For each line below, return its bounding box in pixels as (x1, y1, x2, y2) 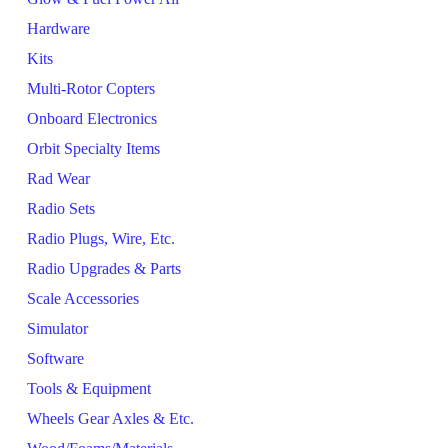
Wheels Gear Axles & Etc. (27, 410, 194, 427)
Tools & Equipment (27, 380, 151, 397)
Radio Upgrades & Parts (27, 260, 181, 277)
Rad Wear (27, 170, 90, 187)
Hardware (27, 20, 90, 37)
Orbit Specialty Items (27, 140, 160, 157)
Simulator (27, 320, 88, 337)
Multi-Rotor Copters (27, 80, 155, 97)
